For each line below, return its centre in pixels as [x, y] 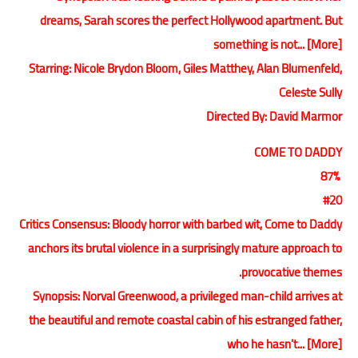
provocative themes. [292, 272]
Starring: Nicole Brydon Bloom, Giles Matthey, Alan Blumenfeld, [185, 68]
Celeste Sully [310, 92]
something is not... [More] [278, 44]
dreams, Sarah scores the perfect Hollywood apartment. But [191, 20]
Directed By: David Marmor [274, 116]
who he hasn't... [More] [284, 344]
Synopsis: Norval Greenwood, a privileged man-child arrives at [187, 296]
